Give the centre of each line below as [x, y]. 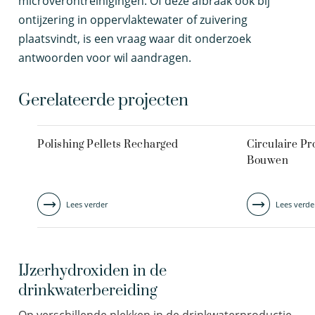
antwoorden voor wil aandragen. [105, 58]
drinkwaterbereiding [88, 291]
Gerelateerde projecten [103, 101]
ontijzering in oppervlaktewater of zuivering [133, 20]
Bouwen [268, 161]
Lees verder [87, 204]
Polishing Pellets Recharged [108, 144]
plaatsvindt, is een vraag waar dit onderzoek [135, 39]
